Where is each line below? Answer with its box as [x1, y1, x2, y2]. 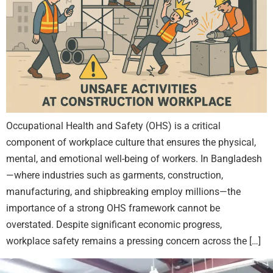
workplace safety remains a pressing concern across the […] [6, 235, 261, 247]
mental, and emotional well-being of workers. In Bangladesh [6, 153, 262, 165]
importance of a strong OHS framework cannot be [6, 202, 220, 214]
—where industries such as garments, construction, [6, 169, 223, 182]
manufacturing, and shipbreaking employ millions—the [6, 186, 241, 198]
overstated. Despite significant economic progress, [6, 219, 222, 231]
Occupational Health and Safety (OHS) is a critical [6, 120, 221, 132]
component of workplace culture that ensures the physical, [6, 136, 256, 149]
